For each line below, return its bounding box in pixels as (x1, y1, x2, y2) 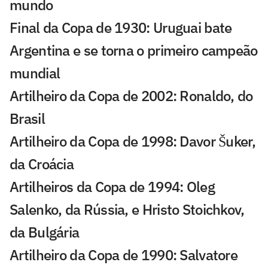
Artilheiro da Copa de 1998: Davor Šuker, (10, 131, 255, 151)
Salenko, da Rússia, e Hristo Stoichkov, (10, 199, 245, 219)
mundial (10, 63, 60, 83)
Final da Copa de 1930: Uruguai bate (10, 17, 232, 37)
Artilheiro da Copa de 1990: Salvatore (10, 245, 238, 264)
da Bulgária (10, 222, 80, 242)
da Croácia (10, 154, 74, 173)
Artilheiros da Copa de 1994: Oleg (10, 176, 215, 196)
